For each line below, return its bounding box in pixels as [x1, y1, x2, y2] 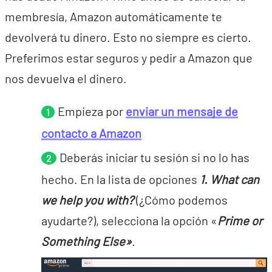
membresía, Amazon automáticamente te [5, 9, 222, 24]
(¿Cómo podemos [134, 192, 228, 207]
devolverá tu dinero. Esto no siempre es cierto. [5, 30, 251, 44]
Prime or [217, 213, 262, 228]
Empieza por [58, 104, 126, 118]
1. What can [200, 172, 259, 186]
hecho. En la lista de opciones [41, 172, 200, 186]
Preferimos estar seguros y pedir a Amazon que [5, 50, 253, 65]
